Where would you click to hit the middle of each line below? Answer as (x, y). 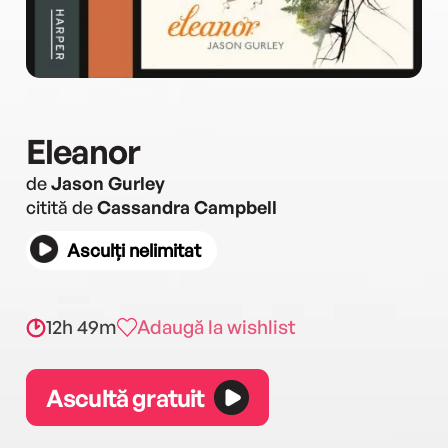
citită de (61, 207)
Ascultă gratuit (125, 397)
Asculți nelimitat (134, 250)
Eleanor (83, 151)
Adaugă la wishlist (216, 327)
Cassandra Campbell (187, 207)
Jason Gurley (108, 183)
